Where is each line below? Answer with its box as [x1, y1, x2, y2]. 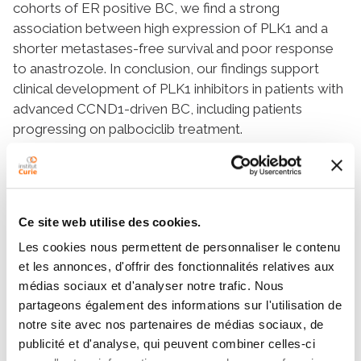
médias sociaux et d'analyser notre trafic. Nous [19, 279, 284, 293]
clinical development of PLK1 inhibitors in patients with [13, 80, 343, 97]
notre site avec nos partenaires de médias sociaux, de [19, 317, 324, 332]
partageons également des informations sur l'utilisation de [19, 298, 342, 313]
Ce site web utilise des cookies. [19, 214, 201, 229]
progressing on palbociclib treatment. [13, 120, 243, 137]
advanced [13, 100, 77, 117]
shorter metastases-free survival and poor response [13, 39, 334, 56]
